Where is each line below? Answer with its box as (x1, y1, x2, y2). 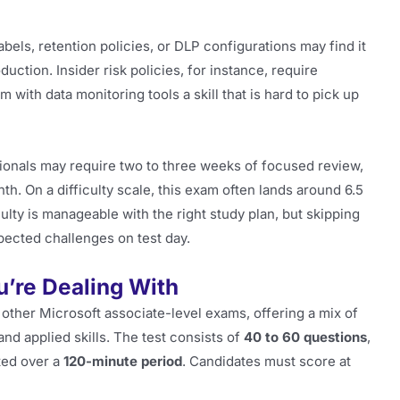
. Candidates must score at (182, 353, 351, 371)
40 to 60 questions (244, 329, 367, 346)
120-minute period (63, 353, 182, 371)
